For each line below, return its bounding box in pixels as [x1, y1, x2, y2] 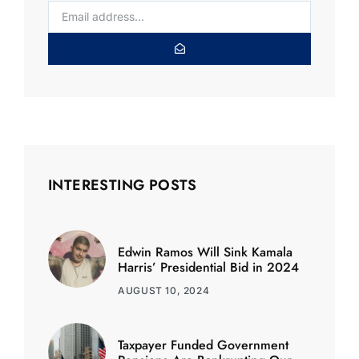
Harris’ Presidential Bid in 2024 [118, 257, 300, 276]
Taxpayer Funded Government [118, 335, 289, 354]
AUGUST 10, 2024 [118, 284, 210, 296]
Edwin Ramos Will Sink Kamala [118, 242, 293, 261]
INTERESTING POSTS [48, 174, 197, 196]
